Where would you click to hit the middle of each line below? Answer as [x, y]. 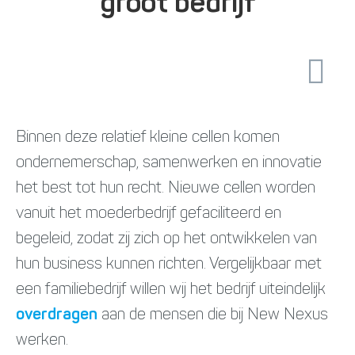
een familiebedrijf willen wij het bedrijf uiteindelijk [171, 290]
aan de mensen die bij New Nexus [213, 315]
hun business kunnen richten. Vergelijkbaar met [169, 265]
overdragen [57, 315]
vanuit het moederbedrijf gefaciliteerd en [149, 214]
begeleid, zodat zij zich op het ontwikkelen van [166, 239]
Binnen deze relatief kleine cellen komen [148, 138]
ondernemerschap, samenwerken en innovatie [169, 163]
